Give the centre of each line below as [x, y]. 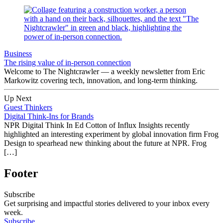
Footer [21, 173]
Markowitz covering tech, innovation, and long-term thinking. [101, 80]
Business [18, 53]
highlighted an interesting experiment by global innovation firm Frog [111, 134]
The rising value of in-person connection [67, 62]
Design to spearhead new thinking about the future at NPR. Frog [105, 143]
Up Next [18, 98]
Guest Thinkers [28, 107]
